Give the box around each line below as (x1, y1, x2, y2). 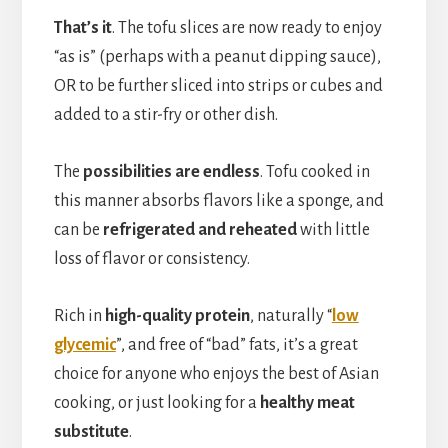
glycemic (53, 335, 116, 354)
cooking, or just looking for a (53, 393, 260, 412)
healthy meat (259, 393, 355, 412)
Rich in (53, 306, 105, 325)
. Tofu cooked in (259, 162, 370, 181)
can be (53, 220, 103, 239)
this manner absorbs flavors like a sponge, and (53, 191, 384, 210)
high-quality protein (104, 306, 250, 325)
